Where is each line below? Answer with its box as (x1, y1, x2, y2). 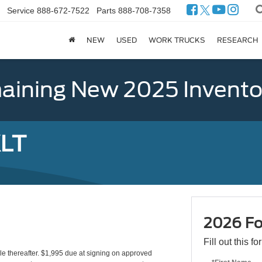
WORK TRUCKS (149, 36, 205, 45)
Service (7, 6, 35, 16)
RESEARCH (217, 36, 258, 45)
